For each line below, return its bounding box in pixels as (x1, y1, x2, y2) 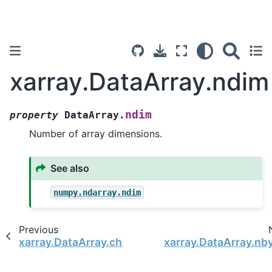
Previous (18, 223, 58, 236)
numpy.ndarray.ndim (53, 187, 141, 197)
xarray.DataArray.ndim (10, 67, 269, 97)
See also (50, 162, 90, 175)
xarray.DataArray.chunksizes (19, 235, 169, 248)
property (10, 109, 58, 121)
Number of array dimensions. (29, 127, 162, 140)
